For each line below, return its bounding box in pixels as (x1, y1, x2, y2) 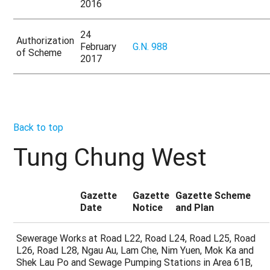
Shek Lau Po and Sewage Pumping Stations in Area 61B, (16, 256, 253, 269)
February (80, 40, 117, 52)
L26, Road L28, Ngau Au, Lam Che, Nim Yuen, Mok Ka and (16, 244, 254, 257)
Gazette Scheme (175, 189, 251, 202)
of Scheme (16, 46, 62, 58)
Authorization (16, 34, 75, 46)
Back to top (13, 121, 64, 133)
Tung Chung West (13, 142, 207, 173)
